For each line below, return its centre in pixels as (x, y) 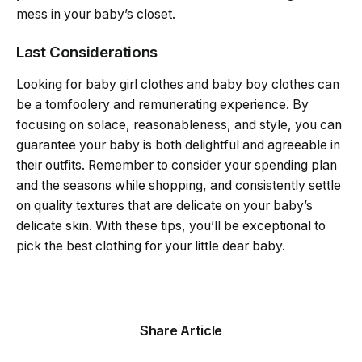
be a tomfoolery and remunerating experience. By (162, 104)
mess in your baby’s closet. (96, 15)
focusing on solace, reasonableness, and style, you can (179, 124)
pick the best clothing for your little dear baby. (151, 246)
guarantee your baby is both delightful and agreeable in (178, 145)
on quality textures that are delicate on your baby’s (164, 205)
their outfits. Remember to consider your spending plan (177, 165)
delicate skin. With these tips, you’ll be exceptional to (171, 225)
